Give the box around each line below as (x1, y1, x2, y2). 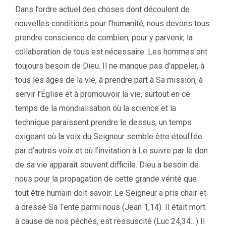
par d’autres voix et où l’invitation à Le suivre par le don (15, 145, 208, 155)
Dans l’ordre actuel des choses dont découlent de (15, 4, 190, 14)
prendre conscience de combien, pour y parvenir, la (15, 32, 193, 42)
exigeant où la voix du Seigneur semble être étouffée (15, 131, 202, 141)
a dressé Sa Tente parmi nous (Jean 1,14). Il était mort (15, 202, 205, 212)
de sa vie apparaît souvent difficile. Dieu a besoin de (15, 159, 199, 169)
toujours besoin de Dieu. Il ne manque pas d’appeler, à (15, 61, 204, 71)
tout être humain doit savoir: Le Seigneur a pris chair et (15, 188, 206, 198)
